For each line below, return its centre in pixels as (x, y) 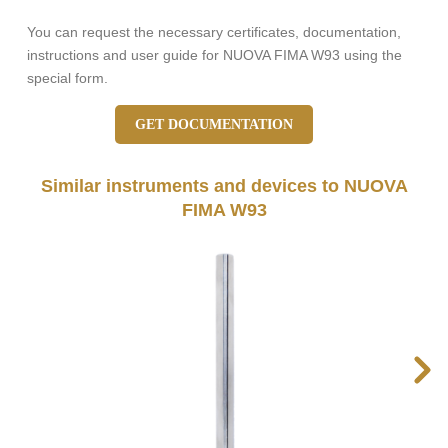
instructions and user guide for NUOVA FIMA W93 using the (214, 55)
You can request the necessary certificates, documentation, (214, 32)
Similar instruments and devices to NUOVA (224, 186)
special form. (67, 78)
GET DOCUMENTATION (214, 125)
